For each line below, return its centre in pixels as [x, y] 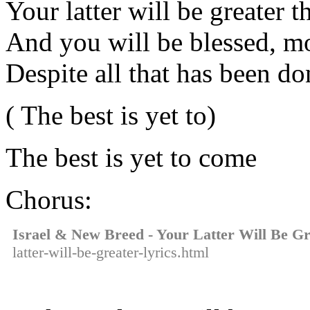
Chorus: [49, 200]
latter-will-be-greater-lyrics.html [111, 253]
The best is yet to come [131, 158]
